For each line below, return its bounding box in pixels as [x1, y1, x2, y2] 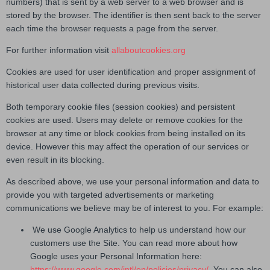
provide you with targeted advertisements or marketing [6, 190, 214, 200]
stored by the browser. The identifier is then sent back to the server [6, 10, 261, 20]
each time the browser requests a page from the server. [6, 24, 218, 34]
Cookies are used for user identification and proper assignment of [6, 67, 256, 77]
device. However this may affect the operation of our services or [6, 142, 249, 152]
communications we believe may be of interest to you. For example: [6, 203, 263, 213]
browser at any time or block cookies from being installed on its [6, 128, 245, 139]
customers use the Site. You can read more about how [30, 238, 237, 248]
